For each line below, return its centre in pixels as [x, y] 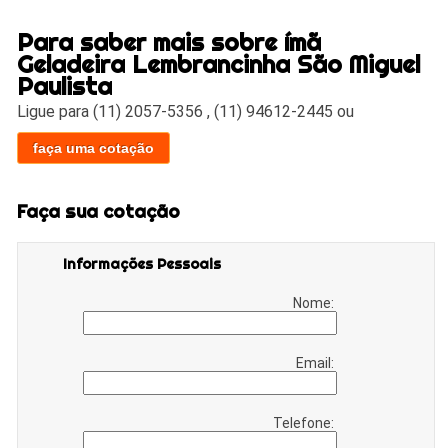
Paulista [65, 85]
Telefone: [305, 422]
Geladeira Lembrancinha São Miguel [219, 63]
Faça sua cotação [99, 212]
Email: [317, 362]
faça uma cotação [94, 147]
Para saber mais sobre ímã [169, 41]
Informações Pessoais [142, 263]
